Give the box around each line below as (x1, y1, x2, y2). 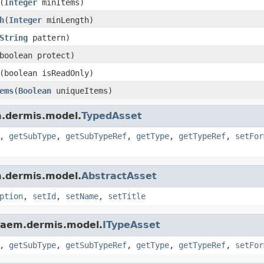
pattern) (28, 32, 70, 42)
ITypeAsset (103, 219, 160, 230)
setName (65, 191, 98, 201)
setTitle (108, 191, 146, 201)
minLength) (42, 15, 94, 25)
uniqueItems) (51, 85, 113, 95)
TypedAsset (81, 110, 142, 121)
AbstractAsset (81, 170, 157, 181)
